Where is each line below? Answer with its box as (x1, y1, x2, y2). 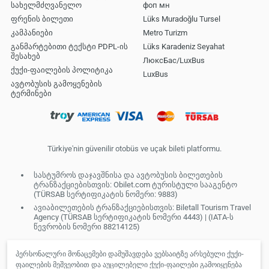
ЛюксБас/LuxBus (142, 55, 205, 65)
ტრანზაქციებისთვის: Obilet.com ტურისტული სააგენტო (34, 180, 237, 190)
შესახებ (11, 51, 40, 61)
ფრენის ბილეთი (11, 14, 73, 23)
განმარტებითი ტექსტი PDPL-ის (11, 41, 128, 51)
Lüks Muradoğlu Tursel (142, 14, 220, 23)
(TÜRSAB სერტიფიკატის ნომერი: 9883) (34, 190, 178, 199)
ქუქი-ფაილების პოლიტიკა (11, 65, 113, 74)
